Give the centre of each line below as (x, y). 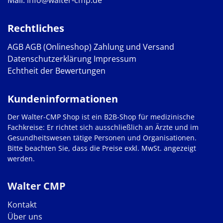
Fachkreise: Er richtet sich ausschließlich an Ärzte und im (103, 127)
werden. (21, 159)
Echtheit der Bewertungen (56, 71)
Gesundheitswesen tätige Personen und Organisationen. (102, 138)
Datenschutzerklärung (50, 59)
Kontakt (22, 205)
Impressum (115, 59)
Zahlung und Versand (134, 47)
